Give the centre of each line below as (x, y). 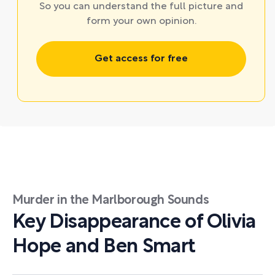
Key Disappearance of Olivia (134, 222)
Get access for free (141, 59)
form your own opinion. (141, 21)
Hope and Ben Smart (104, 247)
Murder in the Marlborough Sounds (111, 200)
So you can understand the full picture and (141, 6)
